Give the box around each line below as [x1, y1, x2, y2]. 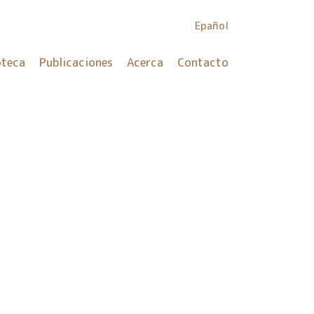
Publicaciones [39, 55, 113, 70]
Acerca [127, 55, 163, 70]
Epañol [195, 19, 228, 33]
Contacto [177, 55, 228, 70]
